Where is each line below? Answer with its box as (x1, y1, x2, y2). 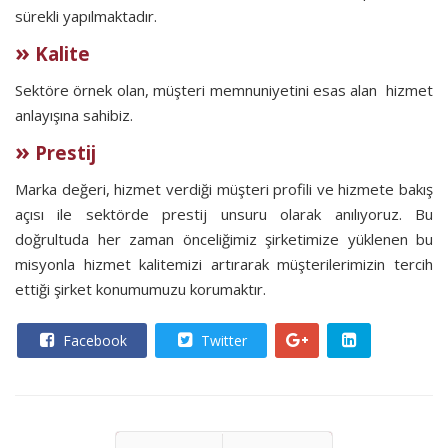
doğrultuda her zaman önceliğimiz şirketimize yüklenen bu (15, 229, 433, 249)
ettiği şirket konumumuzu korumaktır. (15, 279, 266, 299)
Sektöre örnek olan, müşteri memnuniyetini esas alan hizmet (15, 80, 433, 100)
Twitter (197, 331, 247, 350)
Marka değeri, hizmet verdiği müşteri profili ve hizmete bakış (15, 179, 433, 199)
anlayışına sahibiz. (15, 105, 133, 125)
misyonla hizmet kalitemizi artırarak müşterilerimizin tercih (15, 254, 433, 274)
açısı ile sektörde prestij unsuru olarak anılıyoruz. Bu (15, 204, 433, 224)
